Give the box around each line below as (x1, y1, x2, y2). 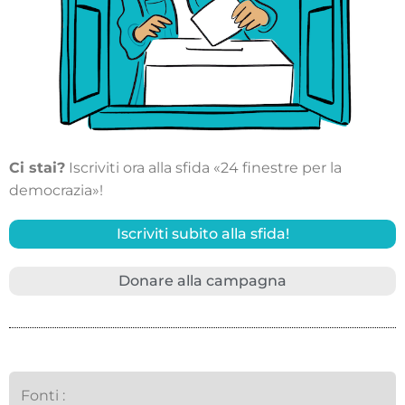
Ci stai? (9, 158, 65, 176)
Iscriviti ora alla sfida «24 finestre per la (65, 158, 342, 176)
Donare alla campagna (118, 271, 287, 289)
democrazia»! (9, 181, 103, 199)
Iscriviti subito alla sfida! (116, 224, 289, 242)
